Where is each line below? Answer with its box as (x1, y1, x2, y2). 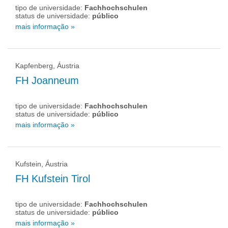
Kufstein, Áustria (15, 160, 68, 168)
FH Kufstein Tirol (15, 173, 90, 184)
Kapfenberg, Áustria (15, 62, 79, 70)
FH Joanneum (15, 75, 79, 86)
